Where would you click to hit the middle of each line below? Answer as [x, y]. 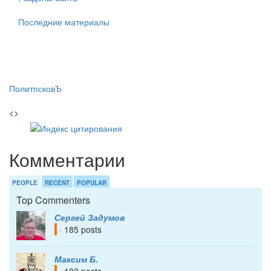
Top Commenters [53, 200]
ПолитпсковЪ [35, 89]
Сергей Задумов [90, 217]
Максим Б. [76, 259]
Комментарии [67, 160]
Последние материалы [64, 22]
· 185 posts [79, 230]
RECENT [57, 183]
